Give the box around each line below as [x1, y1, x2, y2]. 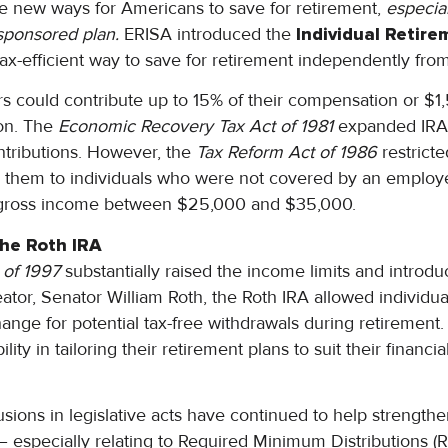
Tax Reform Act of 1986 [196, 141, 378, 164]
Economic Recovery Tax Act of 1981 [53, 115, 334, 138]
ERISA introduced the [119, 22, 297, 45]
